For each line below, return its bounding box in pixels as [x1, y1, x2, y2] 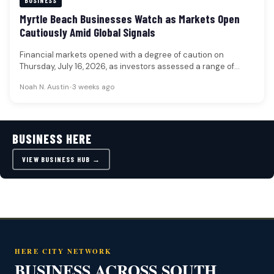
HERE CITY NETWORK [15, 246, 113, 256]
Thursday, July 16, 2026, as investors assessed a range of [20, 61, 234, 72]
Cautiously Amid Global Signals [20, 25, 155, 40]
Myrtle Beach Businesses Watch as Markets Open [20, 12, 240, 26]
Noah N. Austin [20, 81, 69, 92]
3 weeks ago [72, 81, 114, 92]
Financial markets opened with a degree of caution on [20, 50, 224, 61]
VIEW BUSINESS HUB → [22, 154, 100, 163]
